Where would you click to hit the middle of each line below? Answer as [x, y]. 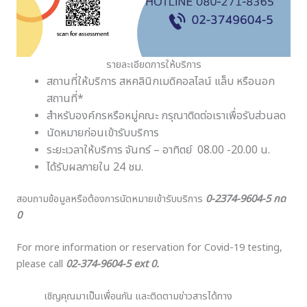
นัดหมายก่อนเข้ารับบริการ [102, 133]
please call [41, 264]
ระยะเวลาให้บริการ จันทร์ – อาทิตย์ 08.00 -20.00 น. [158, 150]
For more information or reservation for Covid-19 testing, [149, 248]
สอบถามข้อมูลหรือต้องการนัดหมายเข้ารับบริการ [111, 199]
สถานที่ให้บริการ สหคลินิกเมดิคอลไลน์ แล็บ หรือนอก [160, 81]
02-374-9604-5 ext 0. [112, 264]
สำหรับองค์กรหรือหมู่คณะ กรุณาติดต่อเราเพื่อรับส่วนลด [166, 115]
